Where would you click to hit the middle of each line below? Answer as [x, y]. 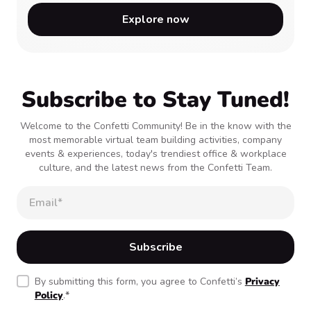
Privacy [262, 281]
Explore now [155, 19]
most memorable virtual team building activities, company [155, 140]
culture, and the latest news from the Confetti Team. [155, 168]
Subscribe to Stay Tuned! [155, 100]
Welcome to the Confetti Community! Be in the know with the [155, 126]
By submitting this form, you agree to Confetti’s [140, 281]
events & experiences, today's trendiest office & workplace [155, 154]
